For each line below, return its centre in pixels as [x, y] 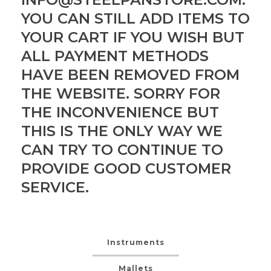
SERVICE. [55, 187]
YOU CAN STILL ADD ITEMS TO [135, 18]
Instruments [135, 242]
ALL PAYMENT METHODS [115, 56]
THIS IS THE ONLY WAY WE [122, 131]
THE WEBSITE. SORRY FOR [121, 93]
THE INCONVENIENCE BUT [120, 112]
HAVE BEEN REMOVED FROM [130, 75]
